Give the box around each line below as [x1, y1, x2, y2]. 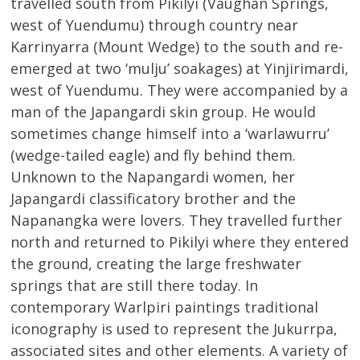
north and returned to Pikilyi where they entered [10, 232, 350, 252]
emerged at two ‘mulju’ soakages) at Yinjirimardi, [10, 59, 350, 79]
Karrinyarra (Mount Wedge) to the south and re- [10, 37, 344, 57]
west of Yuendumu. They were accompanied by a [10, 80, 349, 100]
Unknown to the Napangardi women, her [10, 167, 296, 187]
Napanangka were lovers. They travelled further [10, 211, 343, 231]
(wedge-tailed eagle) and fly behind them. [10, 145, 297, 166]
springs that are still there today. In [10, 276, 259, 296]
